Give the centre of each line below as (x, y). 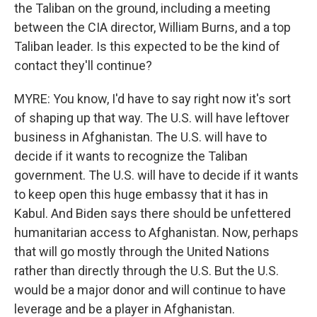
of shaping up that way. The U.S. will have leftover (152, 118)
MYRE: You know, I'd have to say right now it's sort (152, 99)
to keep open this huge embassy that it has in (141, 194)
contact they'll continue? (83, 65)
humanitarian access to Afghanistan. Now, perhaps (156, 232)
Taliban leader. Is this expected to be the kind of (147, 46)
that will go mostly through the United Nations (142, 252)
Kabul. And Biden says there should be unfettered (152, 213)
